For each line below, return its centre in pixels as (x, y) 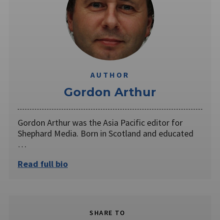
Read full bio (43, 164)
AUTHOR (110, 75)
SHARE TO (108, 212)
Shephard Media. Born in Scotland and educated (106, 133)
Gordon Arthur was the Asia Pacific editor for (100, 122)
